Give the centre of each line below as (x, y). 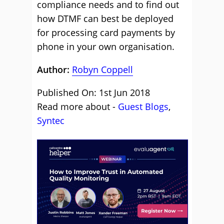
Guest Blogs (143, 106)
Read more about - (77, 106)
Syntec (51, 120)
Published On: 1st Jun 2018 (93, 92)
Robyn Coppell (102, 69)
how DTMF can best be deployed (105, 18)
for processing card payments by (106, 32)
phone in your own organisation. (106, 46)
